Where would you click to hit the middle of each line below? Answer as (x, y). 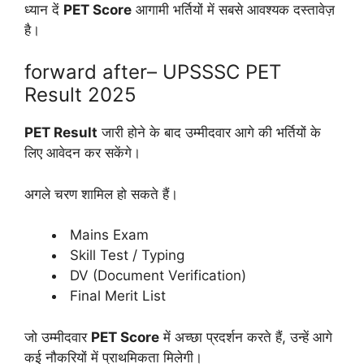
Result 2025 (80, 95)
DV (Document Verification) (156, 276)
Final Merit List (116, 296)
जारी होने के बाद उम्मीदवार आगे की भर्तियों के (209, 133)
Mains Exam (107, 235)
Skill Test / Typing (125, 256)
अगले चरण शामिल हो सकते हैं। (101, 194)
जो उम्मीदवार (58, 337)
